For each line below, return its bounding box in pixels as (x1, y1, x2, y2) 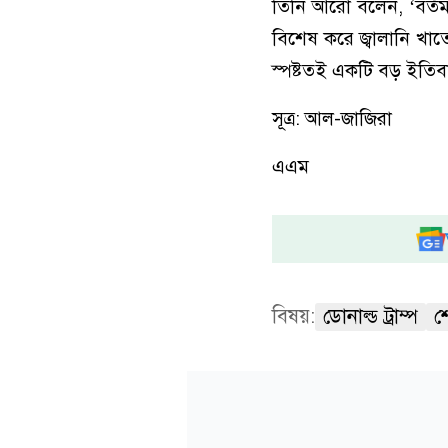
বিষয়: (272, 303, 315, 329)
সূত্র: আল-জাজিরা (272, 106, 392, 130)
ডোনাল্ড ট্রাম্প (323, 303, 418, 329)
